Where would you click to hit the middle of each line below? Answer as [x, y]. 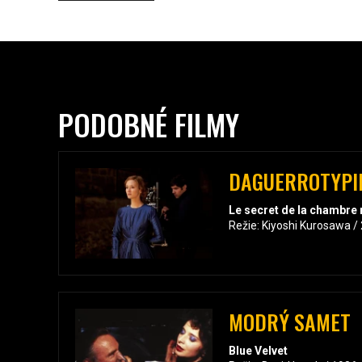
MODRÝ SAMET [290, 322]
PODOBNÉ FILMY [149, 124]
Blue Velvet [258, 351]
